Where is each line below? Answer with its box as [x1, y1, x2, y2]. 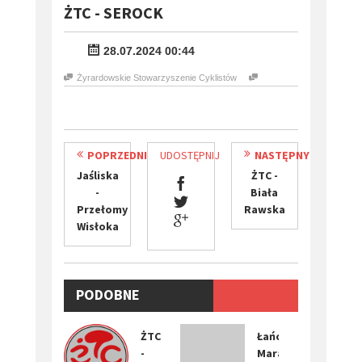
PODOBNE [76, 284, 140, 304]
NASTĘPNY [254, 147, 309, 162]
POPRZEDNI [87, 147, 147, 162]
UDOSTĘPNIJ [160, 147, 221, 162]
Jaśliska [77, 167, 119, 183]
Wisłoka [77, 218, 119, 234]
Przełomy [77, 201, 128, 217]
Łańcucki [257, 328, 304, 343]
